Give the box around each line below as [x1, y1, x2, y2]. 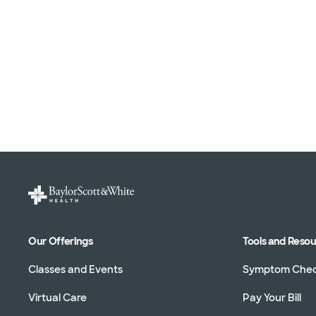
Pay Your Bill [243, 291, 302, 304]
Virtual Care [28, 291, 87, 304]
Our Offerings [28, 234, 93, 248]
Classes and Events [28, 262, 123, 276]
